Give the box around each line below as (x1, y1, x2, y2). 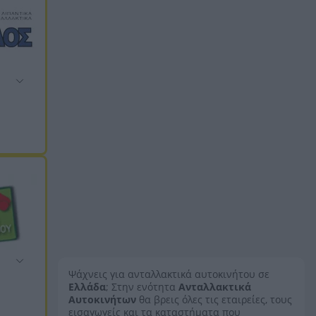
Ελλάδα (68, 280, 106, 293)
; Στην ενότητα (106, 280, 178, 293)
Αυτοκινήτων (68, 293, 136, 306)
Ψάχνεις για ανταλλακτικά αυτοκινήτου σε (68, 267, 269, 281)
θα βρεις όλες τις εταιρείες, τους (136, 293, 292, 306)
